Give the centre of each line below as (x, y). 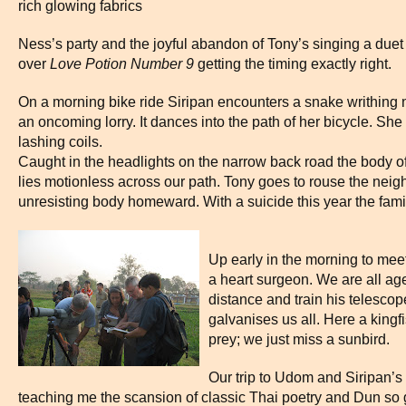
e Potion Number (130, 64)
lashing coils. (60, 142)
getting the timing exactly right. (295, 64)
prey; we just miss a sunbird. (299, 339)
